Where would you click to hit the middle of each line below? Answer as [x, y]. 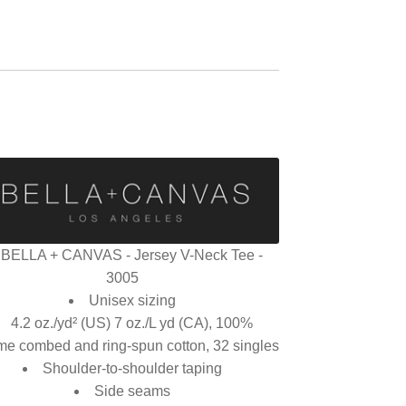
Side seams [132, 391]
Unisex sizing [132, 301]
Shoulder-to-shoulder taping [132, 369]
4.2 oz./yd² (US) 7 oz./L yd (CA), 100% [132, 324]
